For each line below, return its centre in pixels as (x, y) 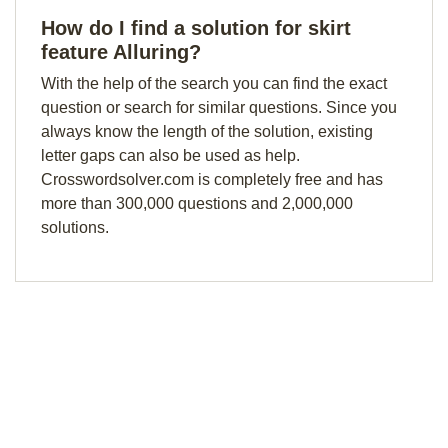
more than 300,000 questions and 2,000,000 (197, 203)
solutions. (75, 227)
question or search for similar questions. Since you (219, 107)
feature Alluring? (121, 52)
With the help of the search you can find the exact (214, 83)
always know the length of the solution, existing (207, 131)
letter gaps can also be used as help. (170, 155)
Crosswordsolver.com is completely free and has (212, 179)
